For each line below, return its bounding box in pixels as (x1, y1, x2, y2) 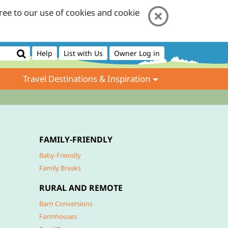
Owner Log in (114, 48, 160, 58)
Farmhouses (39, 212, 77, 221)
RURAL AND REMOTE (39, 182, 123, 193)
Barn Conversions (39, 199, 93, 208)
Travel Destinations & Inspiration (23, 73, 151, 85)
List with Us (64, 48, 103, 58)
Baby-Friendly (39, 151, 81, 160)
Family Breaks (39, 163, 81, 173)
